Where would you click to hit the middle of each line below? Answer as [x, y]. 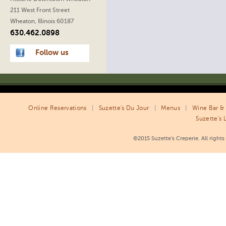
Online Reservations [58, 108]
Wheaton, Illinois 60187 [42, 22]
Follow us [52, 53]
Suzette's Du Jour [124, 108]
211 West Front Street [40, 11]
